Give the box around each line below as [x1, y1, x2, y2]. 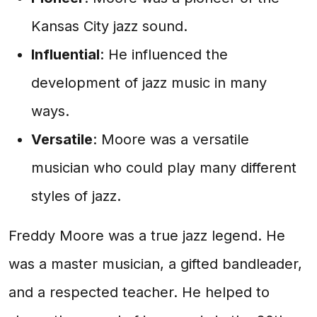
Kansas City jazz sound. [31, 18, 188, 35]
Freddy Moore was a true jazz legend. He [8, 227, 285, 244]
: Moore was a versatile [93, 131, 249, 148]
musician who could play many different [31, 159, 296, 176]
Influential [31, 46, 100, 63]
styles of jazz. [31, 188, 121, 204]
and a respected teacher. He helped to [8, 284, 270, 301]
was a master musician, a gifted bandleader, [8, 255, 302, 272]
